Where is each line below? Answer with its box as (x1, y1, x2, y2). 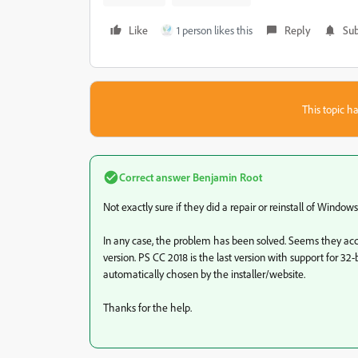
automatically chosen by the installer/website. (103, 267, 305, 280)
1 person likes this (177, 23, 253, 37)
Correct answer (119, 170, 190, 184)
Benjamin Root (190, 170, 262, 184)
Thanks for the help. (103, 300, 192, 314)
